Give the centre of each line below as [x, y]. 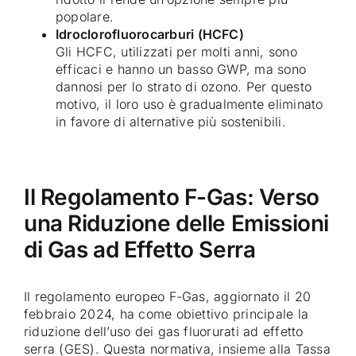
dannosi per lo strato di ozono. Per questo [184, 87]
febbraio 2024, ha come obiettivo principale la [166, 314]
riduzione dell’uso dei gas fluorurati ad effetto [164, 332]
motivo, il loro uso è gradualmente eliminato [190, 104]
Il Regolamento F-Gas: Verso [172, 197]
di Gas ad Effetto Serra [140, 250]
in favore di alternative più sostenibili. [171, 122]
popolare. [85, 17]
